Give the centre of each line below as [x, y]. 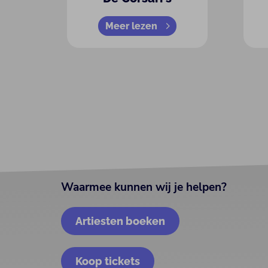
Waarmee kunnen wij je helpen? [144, 187]
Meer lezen [131, 26]
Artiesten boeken [121, 221]
